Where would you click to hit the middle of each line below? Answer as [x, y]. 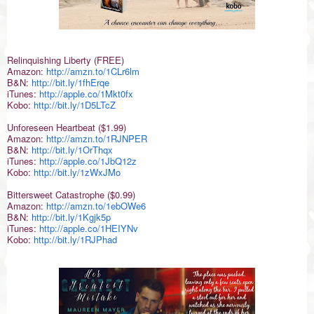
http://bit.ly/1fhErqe [70, 83]
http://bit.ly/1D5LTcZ [75, 105]
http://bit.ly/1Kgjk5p [71, 217]
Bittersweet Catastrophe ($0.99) [71, 195]
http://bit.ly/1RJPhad [75, 240]
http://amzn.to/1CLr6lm [93, 71]
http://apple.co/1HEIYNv [89, 228]
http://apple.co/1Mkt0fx [86, 94]
